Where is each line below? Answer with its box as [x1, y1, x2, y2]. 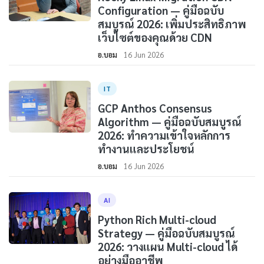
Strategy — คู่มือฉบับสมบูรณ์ [98, 226, 236, 240]
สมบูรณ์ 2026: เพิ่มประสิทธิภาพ [98, 16, 246, 31]
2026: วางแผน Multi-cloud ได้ [98, 239, 238, 253]
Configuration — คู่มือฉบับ [98, 3, 225, 17]
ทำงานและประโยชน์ [98, 141, 195, 156]
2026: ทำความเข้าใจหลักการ [98, 128, 231, 142]
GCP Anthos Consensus [98, 101, 213, 115]
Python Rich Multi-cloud [98, 212, 217, 226]
